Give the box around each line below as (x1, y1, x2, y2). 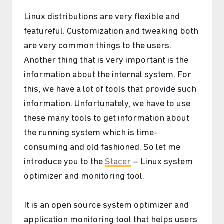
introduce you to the (24, 157, 105, 167)
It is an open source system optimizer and (24, 200, 189, 210)
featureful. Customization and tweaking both (24, 26, 198, 36)
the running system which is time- (24, 128, 157, 138)
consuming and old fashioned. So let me (24, 142, 180, 152)
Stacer (105, 157, 131, 167)
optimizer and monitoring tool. (24, 171, 144, 181)
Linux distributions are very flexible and (24, 12, 180, 22)
